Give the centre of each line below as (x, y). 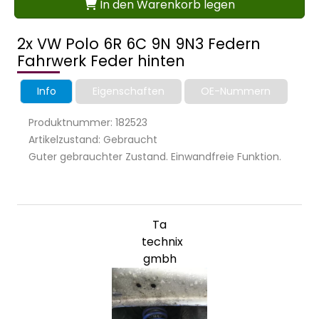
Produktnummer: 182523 (88, 123)
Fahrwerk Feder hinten (101, 61)
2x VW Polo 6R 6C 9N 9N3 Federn (139, 44)
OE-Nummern (236, 91)
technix (162, 242)
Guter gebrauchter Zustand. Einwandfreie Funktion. (155, 157)
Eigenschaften (128, 91)
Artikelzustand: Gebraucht (93, 140)
